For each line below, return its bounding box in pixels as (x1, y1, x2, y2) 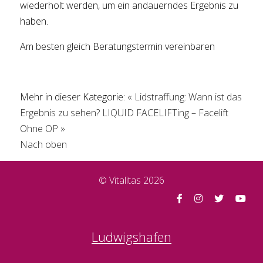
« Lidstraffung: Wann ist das (127, 90, 242, 104)
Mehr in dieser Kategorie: (20, 90, 126, 104)
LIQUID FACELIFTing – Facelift (102, 106, 229, 120)
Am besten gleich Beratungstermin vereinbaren (20, 40, 215, 53)
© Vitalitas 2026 (99, 173, 164, 187)
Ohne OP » (20, 122, 66, 136)
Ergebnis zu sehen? (20, 106, 100, 120)
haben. (20, 15, 49, 28)
